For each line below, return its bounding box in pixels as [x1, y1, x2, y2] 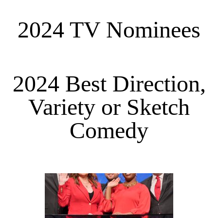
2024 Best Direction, [12, 71, 206, 97]
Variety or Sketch [28, 94, 190, 120]
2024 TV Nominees [18, 16, 200, 42]
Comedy [70, 117, 148, 144]
